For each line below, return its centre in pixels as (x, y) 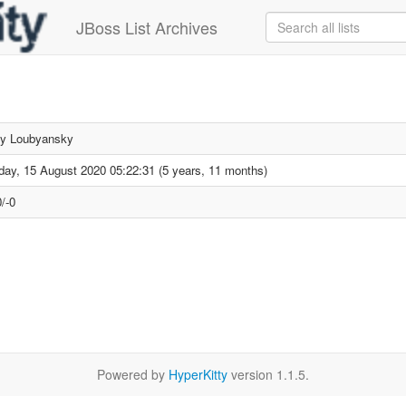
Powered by (133, 374)
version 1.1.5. (268, 374)
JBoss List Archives (147, 27)
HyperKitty (198, 374)
